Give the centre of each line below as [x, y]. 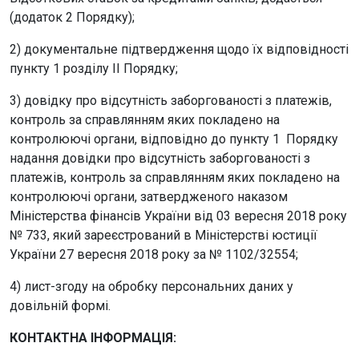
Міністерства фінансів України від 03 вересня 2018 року [178, 216]
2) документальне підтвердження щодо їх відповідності [179, 49]
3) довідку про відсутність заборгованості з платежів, [171, 100]
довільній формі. [60, 305]
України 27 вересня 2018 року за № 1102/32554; [154, 254]
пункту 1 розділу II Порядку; [94, 68]
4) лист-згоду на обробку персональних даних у [151, 286]
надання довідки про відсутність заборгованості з [160, 158]
